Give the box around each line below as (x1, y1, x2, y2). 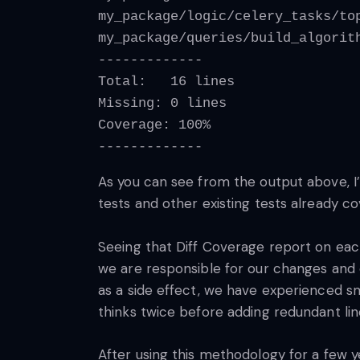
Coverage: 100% (98, 117, 211, 133)
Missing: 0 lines (98, 95, 227, 111)
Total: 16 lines (98, 73, 235, 89)
